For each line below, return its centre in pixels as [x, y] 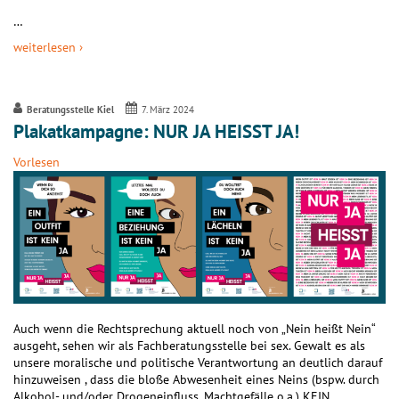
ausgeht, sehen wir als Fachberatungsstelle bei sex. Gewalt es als [189, 345]
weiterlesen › [48, 47]
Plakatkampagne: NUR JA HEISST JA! [156, 131]
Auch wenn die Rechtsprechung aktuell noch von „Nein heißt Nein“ [194, 328]
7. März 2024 [168, 109]
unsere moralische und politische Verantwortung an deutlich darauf [198, 362]
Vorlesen [37, 163]
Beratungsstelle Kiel [70, 109]
